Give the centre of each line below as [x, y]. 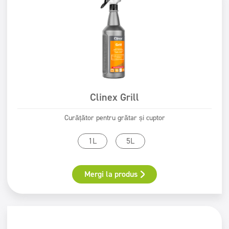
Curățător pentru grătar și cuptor [114, 118]
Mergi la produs [111, 174]
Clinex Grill [114, 97]
